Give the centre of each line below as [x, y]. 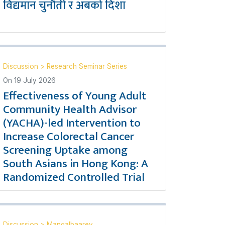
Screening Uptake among [65, 150]
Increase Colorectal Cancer [69, 137]
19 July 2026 [35, 80]
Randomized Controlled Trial [74, 177]
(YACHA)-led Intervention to [72, 123]
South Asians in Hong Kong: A [76, 164]
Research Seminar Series [87, 66]
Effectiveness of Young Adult [75, 96]
